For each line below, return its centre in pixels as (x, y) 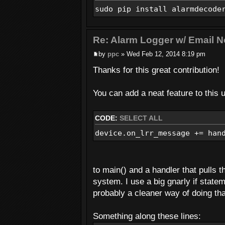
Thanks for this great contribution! (156, 70)
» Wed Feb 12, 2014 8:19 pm (162, 54)
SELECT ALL (141, 118)
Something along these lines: (147, 216)
